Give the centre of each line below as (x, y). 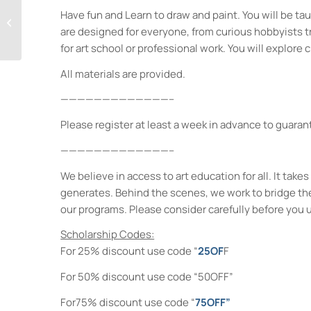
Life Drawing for (58, 15)
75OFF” (213, 302)
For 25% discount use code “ (129, 251)
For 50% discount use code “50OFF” (147, 277)
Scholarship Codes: (108, 235)
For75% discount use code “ (128, 302)
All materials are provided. (123, 74)
